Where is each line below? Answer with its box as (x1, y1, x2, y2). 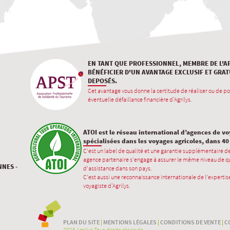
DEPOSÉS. (88, 76, 117, 85)
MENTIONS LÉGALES (103, 218, 157, 226)
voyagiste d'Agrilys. (83, 182, 130, 189)
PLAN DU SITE (63, 218, 100, 226)
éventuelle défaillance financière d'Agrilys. (88, 95, 192, 103)
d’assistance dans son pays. (83, 164, 152, 172)
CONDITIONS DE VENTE (160, 218, 221, 226)
